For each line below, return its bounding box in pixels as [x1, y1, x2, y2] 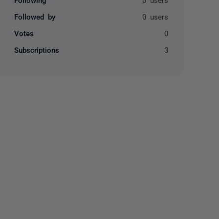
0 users [142, 13, 168, 20]
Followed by [14, 13, 56, 20]
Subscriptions [14, 46, 60, 53]
